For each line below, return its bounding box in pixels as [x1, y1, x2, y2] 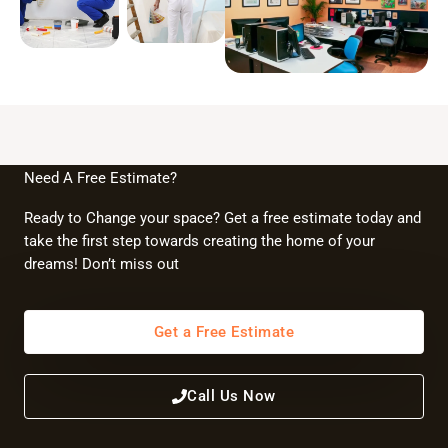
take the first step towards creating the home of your [24, 231, 375, 250]
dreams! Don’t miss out [24, 254, 179, 273]
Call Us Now [187, 387, 276, 406]
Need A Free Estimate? [24, 168, 177, 187]
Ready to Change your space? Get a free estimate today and [24, 208, 421, 227]
